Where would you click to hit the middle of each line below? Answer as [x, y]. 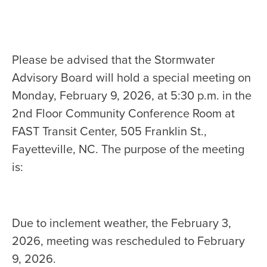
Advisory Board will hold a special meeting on [132, 78]
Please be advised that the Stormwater [114, 60]
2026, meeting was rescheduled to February [129, 241]
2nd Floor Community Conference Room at [124, 114]
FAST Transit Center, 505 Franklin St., [110, 131]
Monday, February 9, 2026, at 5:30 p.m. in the [132, 96]
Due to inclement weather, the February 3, [122, 223]
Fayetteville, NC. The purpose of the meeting [128, 149]
